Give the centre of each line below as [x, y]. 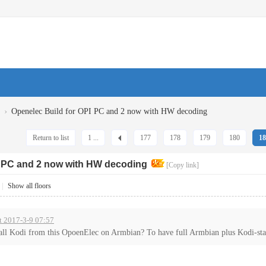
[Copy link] [183, 165]
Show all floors [29, 186]
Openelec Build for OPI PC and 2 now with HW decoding [109, 111]
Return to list [51, 138]
